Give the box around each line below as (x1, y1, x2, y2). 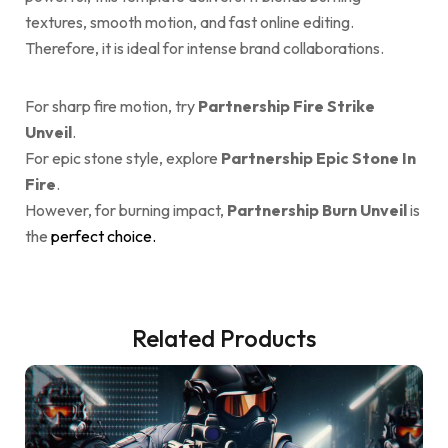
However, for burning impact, (25, 200, 227, 221)
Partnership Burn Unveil (227, 200, 407, 221)
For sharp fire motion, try (25, 96, 198, 117)
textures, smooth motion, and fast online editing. (25, 12, 354, 33)
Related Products (132, 323, 316, 354)
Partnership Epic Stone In (221, 148, 416, 169)
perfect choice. (51, 226, 156, 247)
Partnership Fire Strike (198, 96, 375, 117)
